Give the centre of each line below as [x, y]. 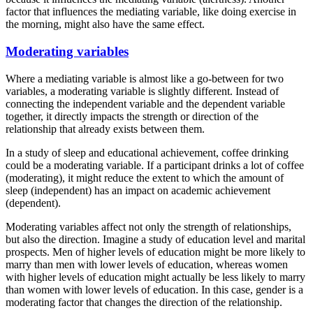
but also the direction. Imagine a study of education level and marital [155, 239]
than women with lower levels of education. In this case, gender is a [154, 289]
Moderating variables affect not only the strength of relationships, [148, 226]
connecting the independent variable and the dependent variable [145, 103]
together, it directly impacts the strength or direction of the [132, 116]
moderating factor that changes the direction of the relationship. [144, 302]
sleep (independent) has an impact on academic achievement [138, 190]
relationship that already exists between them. [105, 129]
